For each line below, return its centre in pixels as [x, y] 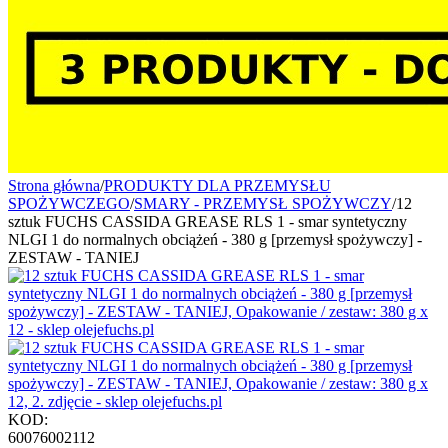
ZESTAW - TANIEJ [73, 257]
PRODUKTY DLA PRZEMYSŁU [217, 185]
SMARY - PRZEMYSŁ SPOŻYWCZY [263, 203]
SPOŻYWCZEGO [69, 203]
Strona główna [54, 185]
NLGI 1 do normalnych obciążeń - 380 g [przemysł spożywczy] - [215, 239]
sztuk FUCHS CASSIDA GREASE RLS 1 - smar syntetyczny [207, 221]
